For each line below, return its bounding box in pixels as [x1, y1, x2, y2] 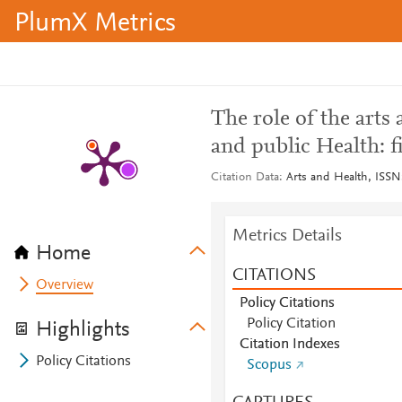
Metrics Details [232, 227, 342, 245]
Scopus [246, 358, 292, 372]
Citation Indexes [239, 337, 340, 352]
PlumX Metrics [14, 11, 176, 38]
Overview [36, 278, 94, 293]
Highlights [36, 319, 130, 341]
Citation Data [210, 171, 279, 184]
